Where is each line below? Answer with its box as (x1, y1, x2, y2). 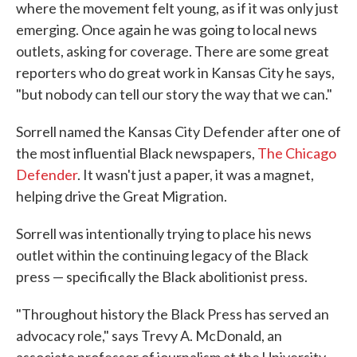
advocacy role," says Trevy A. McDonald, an (16, 327, 282, 345)
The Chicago (257, 144, 336, 163)
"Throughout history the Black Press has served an (16, 305, 329, 324)
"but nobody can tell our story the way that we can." (16, 85, 332, 104)
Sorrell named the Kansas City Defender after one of (16, 123, 341, 141)
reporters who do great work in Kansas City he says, (16, 64, 335, 82)
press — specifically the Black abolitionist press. (16, 268, 308, 286)
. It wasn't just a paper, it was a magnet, (77, 166, 314, 184)
